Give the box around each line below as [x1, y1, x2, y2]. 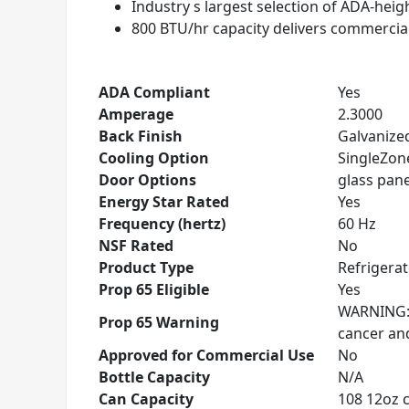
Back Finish [99, 126, 183, 146]
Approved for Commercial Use [99, 345, 314, 365]
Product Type [99, 257, 194, 278]
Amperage [99, 104, 173, 124]
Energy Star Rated [99, 192, 229, 212]
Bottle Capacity [99, 367, 210, 387]
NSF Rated [99, 236, 173, 256]
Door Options [99, 170, 196, 190]
